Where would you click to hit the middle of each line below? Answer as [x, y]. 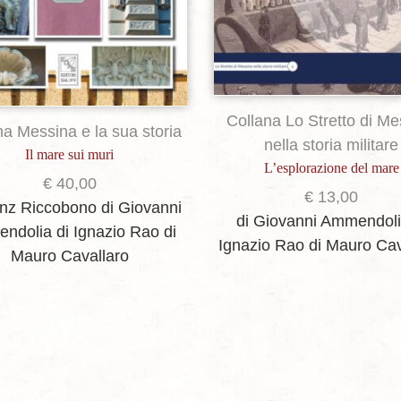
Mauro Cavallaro [69, 256]
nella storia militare [332, 145]
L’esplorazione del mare [331, 168]
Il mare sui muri [70, 155]
